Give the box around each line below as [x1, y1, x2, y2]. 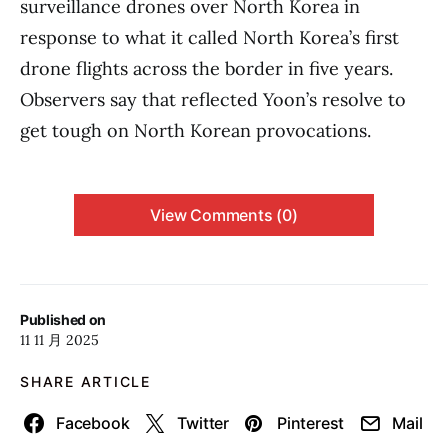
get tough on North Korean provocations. [20, 119, 371, 142]
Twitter [177, 413, 230, 433]
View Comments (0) [150, 205, 298, 225]
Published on [20, 311, 106, 328]
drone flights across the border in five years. [20, 57, 393, 80]
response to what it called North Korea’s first [20, 26, 399, 49]
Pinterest [277, 413, 345, 433]
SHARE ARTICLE [20, 373, 151, 390]
